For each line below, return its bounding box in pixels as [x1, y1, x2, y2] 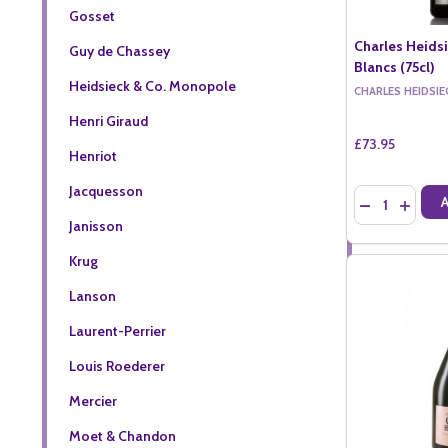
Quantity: [354, 185, 415, 204]
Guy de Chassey [68, 41, 170, 60]
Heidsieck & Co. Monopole [68, 76, 236, 95]
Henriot [68, 146, 117, 165]
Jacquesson [68, 181, 143, 200]
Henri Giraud [68, 111, 148, 130]
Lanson [68, 286, 116, 305]
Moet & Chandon [68, 426, 176, 445]
